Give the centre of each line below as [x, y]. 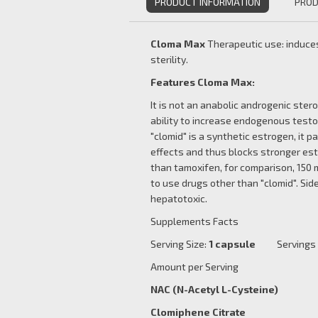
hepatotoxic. [179, 198]
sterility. [169, 59]
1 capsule [232, 244]
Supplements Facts [194, 221]
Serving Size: [180, 244]
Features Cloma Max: [203, 82]
